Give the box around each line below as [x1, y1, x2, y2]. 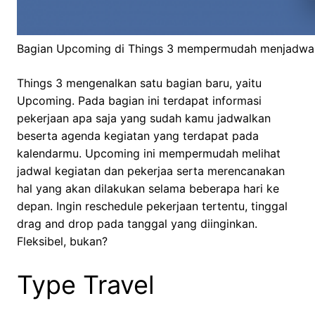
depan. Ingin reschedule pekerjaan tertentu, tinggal [17, 199, 288, 214]
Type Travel [17, 269, 155, 301]
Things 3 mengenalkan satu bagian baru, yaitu [17, 76, 262, 91]
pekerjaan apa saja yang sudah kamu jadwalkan [17, 111, 271, 126]
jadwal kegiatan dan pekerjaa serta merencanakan [17, 164, 285, 179]
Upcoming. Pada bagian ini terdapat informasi [17, 94, 262, 108]
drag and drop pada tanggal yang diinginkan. [17, 217, 257, 231]
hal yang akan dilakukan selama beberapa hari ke [17, 181, 279, 196]
